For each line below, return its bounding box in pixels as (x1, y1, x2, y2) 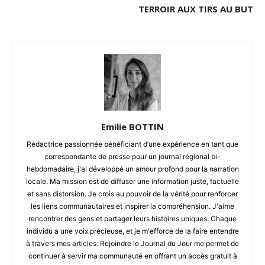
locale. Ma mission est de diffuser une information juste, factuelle (26, 177, 239, 186)
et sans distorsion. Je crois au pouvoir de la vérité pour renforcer (27, 189, 238, 199)
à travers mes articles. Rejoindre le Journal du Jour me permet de (26, 239, 239, 248)
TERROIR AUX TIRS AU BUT (138, 3, 253, 15)
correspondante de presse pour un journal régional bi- (44, 152, 221, 161)
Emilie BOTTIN (101, 121, 164, 133)
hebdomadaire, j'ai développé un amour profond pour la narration (26, 164, 239, 174)
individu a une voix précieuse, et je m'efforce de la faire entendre (26, 227, 239, 236)
